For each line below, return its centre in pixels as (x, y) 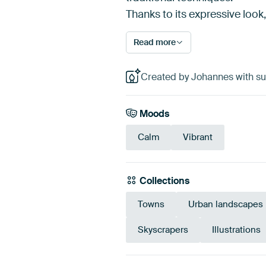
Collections (164, 181)
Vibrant (198, 137)
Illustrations (236, 230)
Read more (155, 42)
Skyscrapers (163, 230)
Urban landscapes (226, 205)
